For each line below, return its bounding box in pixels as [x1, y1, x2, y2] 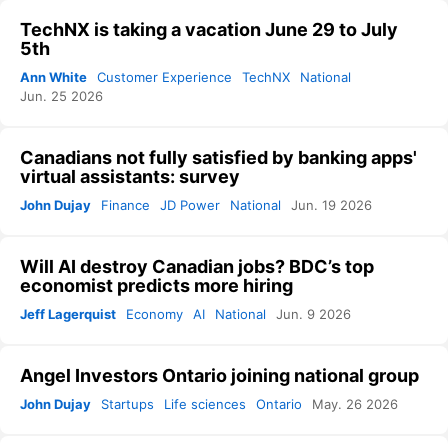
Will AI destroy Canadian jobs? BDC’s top [20, 256, 374, 278]
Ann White [20, 69, 87, 86]
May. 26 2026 [312, 396, 398, 413]
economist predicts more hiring [20, 275, 293, 297]
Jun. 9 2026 [276, 306, 351, 323]
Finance [101, 197, 150, 214]
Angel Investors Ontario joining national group [20, 365, 419, 387]
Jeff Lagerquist [20, 306, 116, 323]
